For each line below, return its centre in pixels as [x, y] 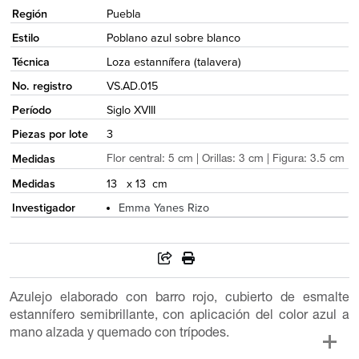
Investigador [43, 208]
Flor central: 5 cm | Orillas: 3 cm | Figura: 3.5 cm [225, 160]
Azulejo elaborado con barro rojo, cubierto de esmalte [179, 299]
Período [31, 110]
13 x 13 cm [137, 184]
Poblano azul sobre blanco [173, 38]
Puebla [123, 14]
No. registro [42, 86]
